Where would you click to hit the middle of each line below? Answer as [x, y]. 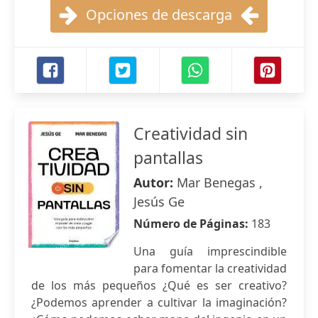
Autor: [155, 182]
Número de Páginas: [192, 224]
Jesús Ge [159, 202]
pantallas [168, 158]
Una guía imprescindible [210, 251]
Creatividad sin [191, 133]
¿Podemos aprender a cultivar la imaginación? [159, 302]
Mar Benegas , [220, 182]
